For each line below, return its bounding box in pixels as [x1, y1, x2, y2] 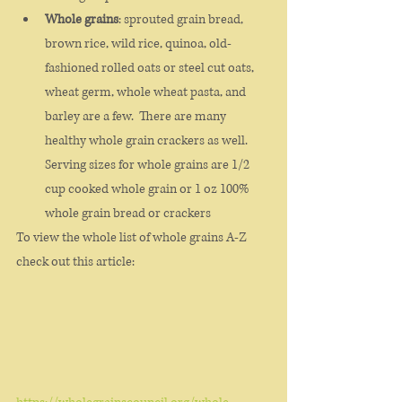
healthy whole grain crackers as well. [45, 132, 250, 149]
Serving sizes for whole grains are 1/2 [45, 156, 252, 173]
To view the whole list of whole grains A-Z [16, 229, 249, 246]
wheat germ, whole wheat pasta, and [45, 83, 249, 100]
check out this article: [16, 253, 137, 270]
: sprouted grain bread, [118, 11, 246, 28]
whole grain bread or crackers [45, 205, 211, 222]
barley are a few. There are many [45, 108, 229, 125]
